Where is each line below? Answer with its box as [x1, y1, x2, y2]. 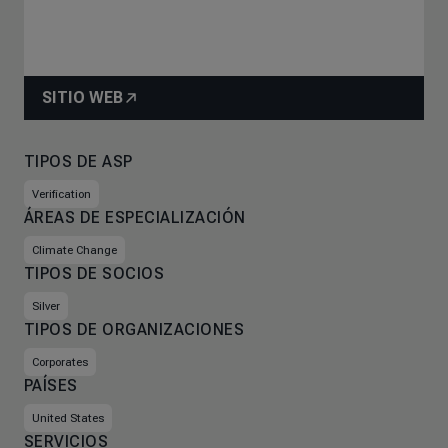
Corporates [32, 355, 88, 369]
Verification [32, 187, 91, 201]
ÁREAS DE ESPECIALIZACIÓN [24, 208, 246, 227]
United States [32, 411, 104, 425]
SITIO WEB [42, 88, 123, 107]
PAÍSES [24, 376, 78, 395]
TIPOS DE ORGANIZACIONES [24, 320, 245, 339]
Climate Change [32, 243, 117, 257]
